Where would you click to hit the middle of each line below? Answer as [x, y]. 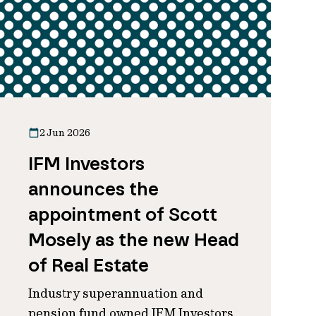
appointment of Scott [123, 214]
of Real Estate [89, 265]
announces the [93, 189]
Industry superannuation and [116, 293]
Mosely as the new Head [134, 240]
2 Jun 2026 [65, 133]
